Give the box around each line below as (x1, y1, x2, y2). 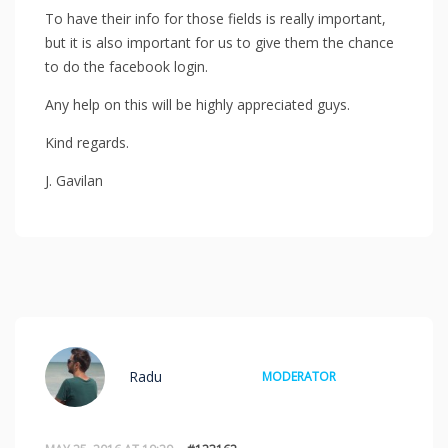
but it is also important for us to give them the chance (45, 32, 394, 52)
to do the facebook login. (45, 56, 208, 76)
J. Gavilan (45, 170, 103, 190)
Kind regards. (45, 132, 129, 152)
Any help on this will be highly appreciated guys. (45, 94, 350, 114)
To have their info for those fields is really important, (45, 8, 386, 28)
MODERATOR (262, 367, 336, 385)
